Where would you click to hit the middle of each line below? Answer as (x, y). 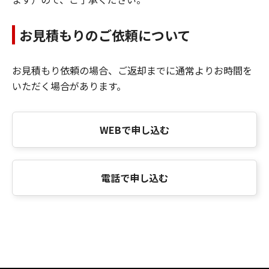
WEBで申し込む (134, 129)
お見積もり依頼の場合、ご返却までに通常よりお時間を (132, 70)
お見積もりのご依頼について (105, 35)
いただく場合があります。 (69, 86)
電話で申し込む (134, 177)
